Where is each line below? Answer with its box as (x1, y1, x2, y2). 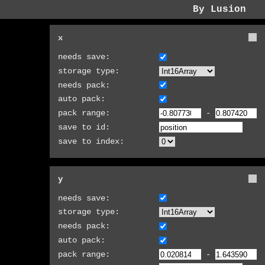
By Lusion (193, 4, 246, 15)
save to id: (58, 122, 111, 132)
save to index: (58, 136, 125, 146)
